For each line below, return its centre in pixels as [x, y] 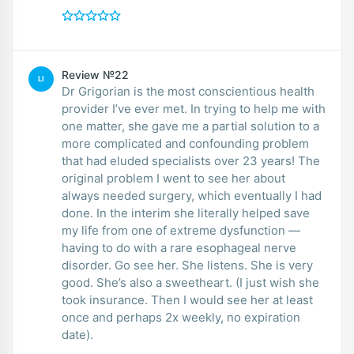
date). [77, 334]
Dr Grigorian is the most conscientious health [188, 91]
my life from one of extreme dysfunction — [181, 230]
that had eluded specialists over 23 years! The [191, 160]
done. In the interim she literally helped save [186, 213]
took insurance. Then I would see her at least [187, 299]
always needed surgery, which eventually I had [192, 195]
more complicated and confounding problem [185, 143]
